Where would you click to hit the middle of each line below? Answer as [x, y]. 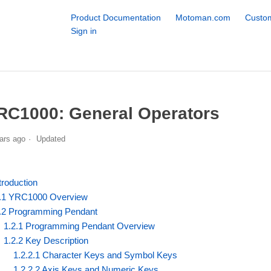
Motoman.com [203, 18]
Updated [51, 139]
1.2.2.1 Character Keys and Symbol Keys [96, 255]
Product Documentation [116, 18]
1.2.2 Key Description [46, 240]
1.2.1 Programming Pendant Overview [80, 226]
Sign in [83, 31]
